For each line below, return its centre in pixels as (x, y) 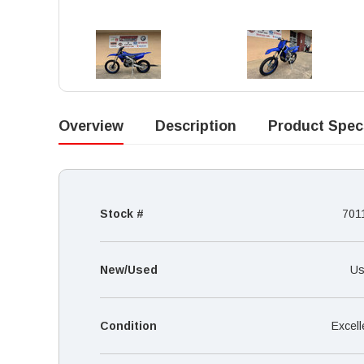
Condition (128, 325)
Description (196, 126)
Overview (91, 126)
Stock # (122, 213)
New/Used (129, 269)
